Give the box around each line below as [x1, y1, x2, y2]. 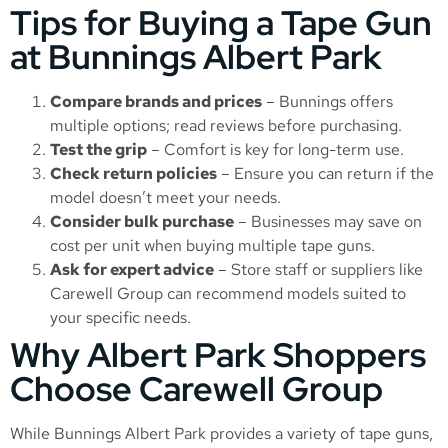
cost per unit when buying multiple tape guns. [50, 235, 375, 257]
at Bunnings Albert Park [10, 34, 382, 80]
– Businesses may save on [234, 211, 422, 233]
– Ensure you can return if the [217, 163, 434, 185]
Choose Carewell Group [10, 366, 383, 412]
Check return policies [50, 163, 217, 185]
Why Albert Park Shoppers [10, 332, 426, 378]
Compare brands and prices [50, 91, 262, 113]
